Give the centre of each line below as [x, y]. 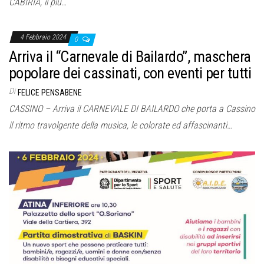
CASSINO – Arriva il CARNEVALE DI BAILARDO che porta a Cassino [132, 109]
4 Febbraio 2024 [44, 37]
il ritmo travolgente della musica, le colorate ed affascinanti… [121, 126]
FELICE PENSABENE [50, 93]
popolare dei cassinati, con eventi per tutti [130, 73]
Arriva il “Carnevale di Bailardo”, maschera [130, 57]
